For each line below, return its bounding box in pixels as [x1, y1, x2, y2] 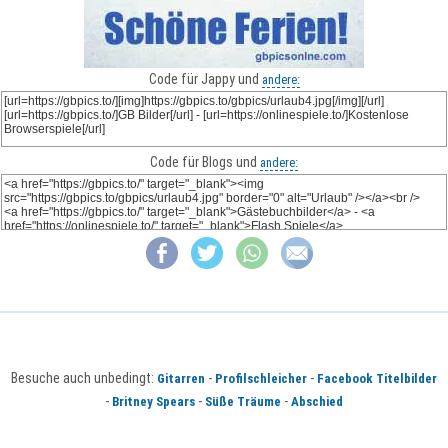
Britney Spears [112, 394, 195, 410]
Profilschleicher [215, 371, 307, 387]
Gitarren [157, 371, 205, 387]
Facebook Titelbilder [317, 371, 437, 387]
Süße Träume [205, 394, 281, 410]
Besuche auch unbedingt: [11, 370, 157, 387]
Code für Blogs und [150, 154, 260, 170]
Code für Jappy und [148, 71, 262, 87]
